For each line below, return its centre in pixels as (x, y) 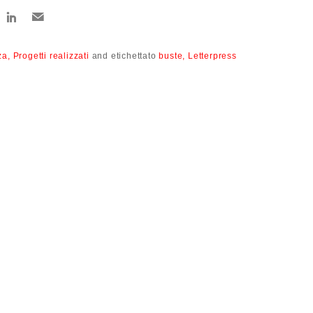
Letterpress (212, 56)
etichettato (135, 56)
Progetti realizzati (51, 56)
